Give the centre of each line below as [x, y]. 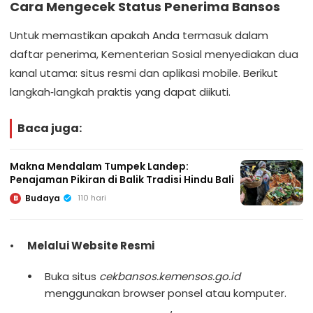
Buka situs [72, 277]
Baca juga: [50, 129]
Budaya [43, 198]
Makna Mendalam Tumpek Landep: [99, 167]
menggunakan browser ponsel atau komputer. [166, 293]
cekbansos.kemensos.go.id [170, 277]
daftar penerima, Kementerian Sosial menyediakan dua [154, 54]
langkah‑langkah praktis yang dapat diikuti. [120, 92]
